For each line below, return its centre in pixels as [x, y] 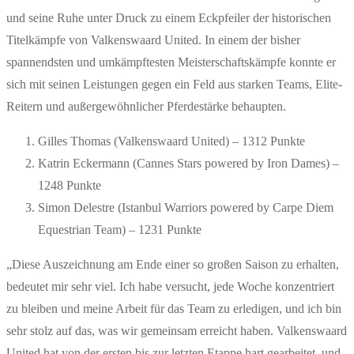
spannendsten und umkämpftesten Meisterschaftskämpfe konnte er [171, 62]
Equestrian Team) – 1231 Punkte [120, 230]
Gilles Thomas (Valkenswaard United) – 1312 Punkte [171, 141]
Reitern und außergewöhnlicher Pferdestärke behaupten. [146, 107]
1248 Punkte [70, 186]
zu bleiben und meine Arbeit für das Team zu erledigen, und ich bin [174, 309]
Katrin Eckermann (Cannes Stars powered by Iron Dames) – [188, 164]
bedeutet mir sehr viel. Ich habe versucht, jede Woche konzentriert [170, 287]
